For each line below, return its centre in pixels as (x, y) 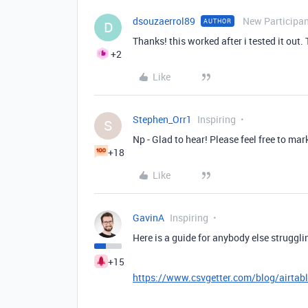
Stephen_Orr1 (162, 119)
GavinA (148, 218)
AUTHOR (218, 21)
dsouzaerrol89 (164, 21)
